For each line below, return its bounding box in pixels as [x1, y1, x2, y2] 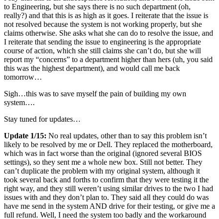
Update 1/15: [4, 131, 46, 140]
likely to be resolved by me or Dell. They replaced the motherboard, [4, 140, 213, 149]
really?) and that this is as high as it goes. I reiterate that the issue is [4, 11, 208, 20]
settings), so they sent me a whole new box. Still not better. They [4, 157, 202, 166]
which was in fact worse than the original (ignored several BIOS [4, 149, 202, 157]
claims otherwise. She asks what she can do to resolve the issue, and [4, 28, 213, 37]
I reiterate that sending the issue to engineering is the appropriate [4, 37, 201, 46]
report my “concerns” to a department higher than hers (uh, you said [4, 55, 213, 64]
